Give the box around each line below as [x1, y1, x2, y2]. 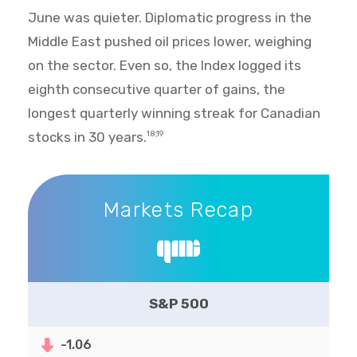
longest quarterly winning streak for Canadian [28, 105, 320, 122]
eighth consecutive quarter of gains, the [28, 81, 285, 98]
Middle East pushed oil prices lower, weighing [28, 33, 312, 50]
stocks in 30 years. [28, 129, 147, 146]
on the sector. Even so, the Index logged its [28, 57, 301, 74]
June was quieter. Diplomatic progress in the [28, 10, 312, 26]
